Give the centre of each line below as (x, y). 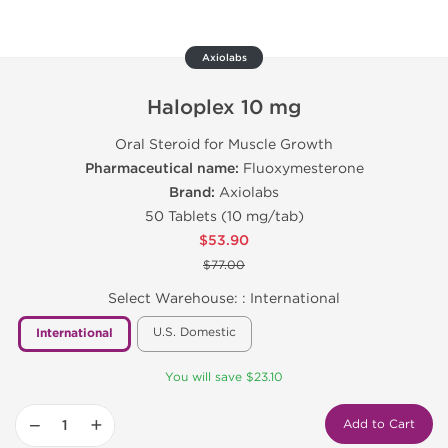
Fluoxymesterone (303, 168)
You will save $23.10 (224, 377)
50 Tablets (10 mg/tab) (224, 216)
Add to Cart (379, 424)
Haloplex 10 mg (224, 108)
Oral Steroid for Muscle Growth (224, 144)
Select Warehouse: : (179, 298)
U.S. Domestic (194, 332)
